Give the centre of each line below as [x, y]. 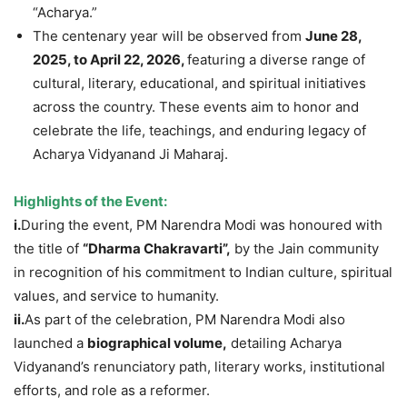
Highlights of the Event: [90, 201]
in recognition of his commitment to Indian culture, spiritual [203, 272]
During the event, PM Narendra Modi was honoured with [202, 224]
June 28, [333, 35]
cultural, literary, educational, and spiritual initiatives [199, 83]
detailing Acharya [284, 342]
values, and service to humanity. [116, 295]
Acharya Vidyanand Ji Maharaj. [130, 154]
